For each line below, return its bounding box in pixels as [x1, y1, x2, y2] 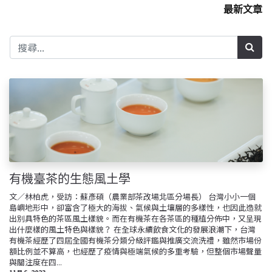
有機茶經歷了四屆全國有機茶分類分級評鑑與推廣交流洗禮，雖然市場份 [9, 234, 262, 246]
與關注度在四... [9, 256, 62, 268]
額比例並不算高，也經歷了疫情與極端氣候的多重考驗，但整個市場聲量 [9, 245, 262, 257]
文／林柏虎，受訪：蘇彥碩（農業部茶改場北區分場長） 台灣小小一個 [9, 190, 256, 202]
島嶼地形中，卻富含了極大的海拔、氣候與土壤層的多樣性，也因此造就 [9, 201, 262, 213]
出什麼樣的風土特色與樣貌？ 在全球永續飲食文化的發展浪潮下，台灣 [9, 223, 256, 235]
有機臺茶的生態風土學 [9, 171, 131, 186]
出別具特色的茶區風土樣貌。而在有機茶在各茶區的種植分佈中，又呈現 [9, 212, 262, 224]
